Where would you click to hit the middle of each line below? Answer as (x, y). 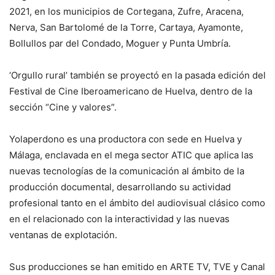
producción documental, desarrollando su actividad (120, 187)
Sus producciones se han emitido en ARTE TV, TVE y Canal (137, 267)
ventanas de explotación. (63, 235)
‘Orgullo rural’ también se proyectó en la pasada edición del (137, 75)
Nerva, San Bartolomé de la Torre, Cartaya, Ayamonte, (126, 27)
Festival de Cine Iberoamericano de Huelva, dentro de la (131, 91)
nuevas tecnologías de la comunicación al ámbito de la (127, 171)
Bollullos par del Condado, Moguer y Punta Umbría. (120, 43)
